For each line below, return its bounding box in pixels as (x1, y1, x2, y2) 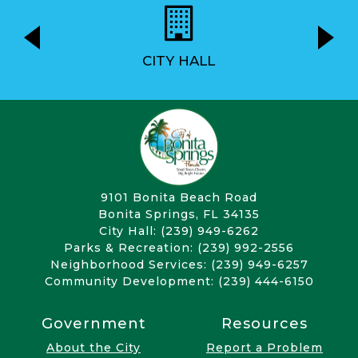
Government (41, 315, 146, 333)
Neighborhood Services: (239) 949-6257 (50, 257, 308, 272)
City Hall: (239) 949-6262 (99, 224, 259, 239)
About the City (46, 340, 141, 356)
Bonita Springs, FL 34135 (98, 207, 260, 222)
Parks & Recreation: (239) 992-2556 (64, 241, 294, 256)
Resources (221, 315, 308, 333)
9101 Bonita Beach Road (101, 190, 257, 205)
